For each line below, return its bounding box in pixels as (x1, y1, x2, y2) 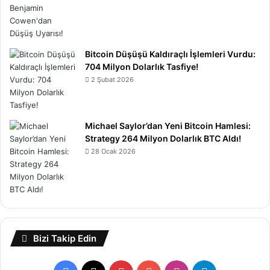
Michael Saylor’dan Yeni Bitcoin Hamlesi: (85, 121, 251, 131)
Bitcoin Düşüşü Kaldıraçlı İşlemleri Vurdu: (85, 49, 256, 60)
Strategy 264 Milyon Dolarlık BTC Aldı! (85, 133, 241, 144)
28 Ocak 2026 (91, 147, 136, 156)
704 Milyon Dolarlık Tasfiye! (85, 61, 198, 72)
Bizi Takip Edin (33, 233, 96, 245)
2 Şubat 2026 (91, 75, 134, 84)
